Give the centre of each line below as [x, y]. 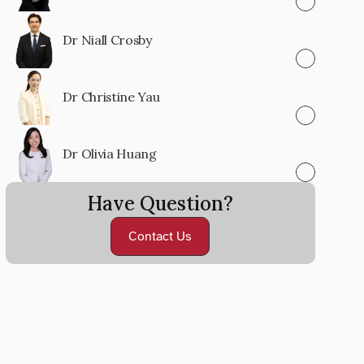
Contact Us [160, 236]
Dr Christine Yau [111, 97]
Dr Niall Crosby [107, 40]
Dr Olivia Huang [109, 154]
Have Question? [160, 204]
